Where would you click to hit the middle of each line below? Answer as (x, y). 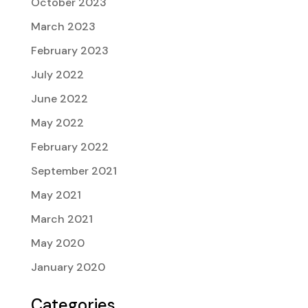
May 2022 (57, 123)
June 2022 (59, 99)
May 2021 (56, 195)
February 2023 (69, 51)
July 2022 (57, 75)
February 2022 (69, 147)
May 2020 (57, 243)
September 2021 (74, 171)
